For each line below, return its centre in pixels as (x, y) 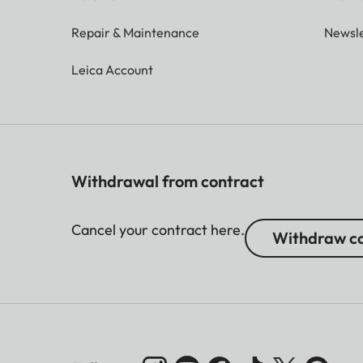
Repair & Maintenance (135, 33)
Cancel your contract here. (158, 230)
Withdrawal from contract (168, 181)
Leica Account (112, 70)
